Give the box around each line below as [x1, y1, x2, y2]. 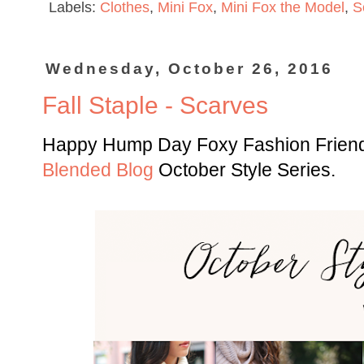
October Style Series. [154, 159, 336, 180]
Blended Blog [42, 159, 154, 180]
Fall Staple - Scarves [42, 91, 268, 119]
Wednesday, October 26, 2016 [45, 60, 334, 78]
